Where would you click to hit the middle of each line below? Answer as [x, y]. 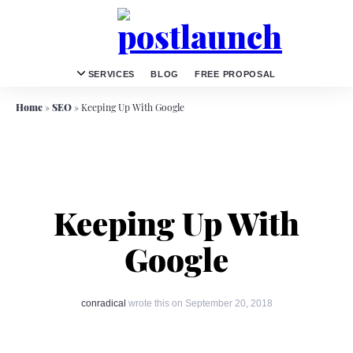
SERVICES [110, 74]
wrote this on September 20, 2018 [199, 303]
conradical [103, 303]
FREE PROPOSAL [236, 74]
